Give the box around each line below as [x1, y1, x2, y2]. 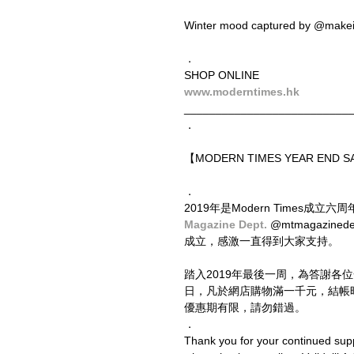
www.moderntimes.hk [184, 85, 299, 98]
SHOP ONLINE [184, 68, 259, 81]
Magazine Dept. [184, 217, 270, 231]
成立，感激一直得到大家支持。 [184, 234, 339, 247]
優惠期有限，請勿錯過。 [184, 300, 306, 314]
